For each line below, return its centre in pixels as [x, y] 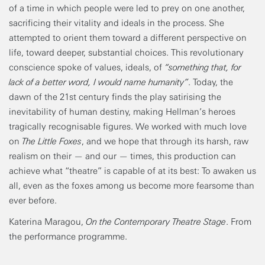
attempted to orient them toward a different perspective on [128, 38]
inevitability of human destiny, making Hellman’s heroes [122, 112]
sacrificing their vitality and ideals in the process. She [117, 23]
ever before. [33, 200]
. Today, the [211, 82]
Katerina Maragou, [46, 222]
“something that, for [202, 67]
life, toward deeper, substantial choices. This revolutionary [126, 52]
